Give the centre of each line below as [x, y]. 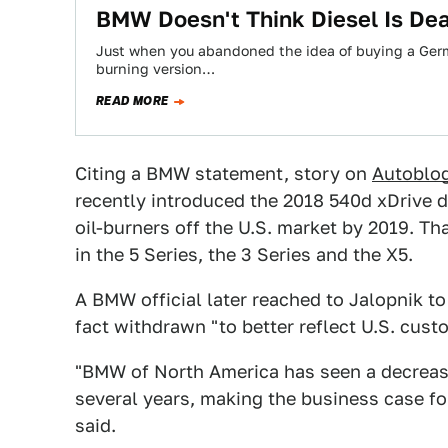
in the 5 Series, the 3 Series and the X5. [244, 254]
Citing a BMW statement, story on [223, 173]
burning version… [155, 69]
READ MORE [132, 101]
